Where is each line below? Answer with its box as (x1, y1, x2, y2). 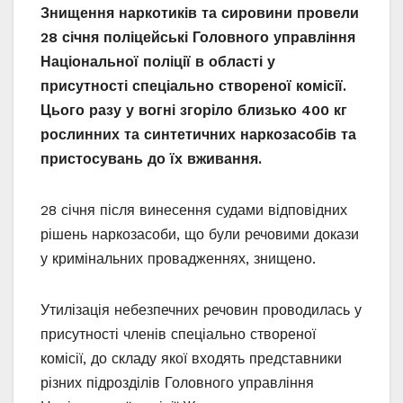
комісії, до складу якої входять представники (40, 350, 342, 368)
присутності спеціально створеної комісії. (40, 77, 346, 95)
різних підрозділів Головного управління (40, 374, 314, 392)
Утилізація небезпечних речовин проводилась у (40, 301, 362, 319)
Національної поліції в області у (40, 53, 275, 71)
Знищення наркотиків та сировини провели (40, 4, 359, 22)
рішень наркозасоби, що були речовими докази (40, 226, 359, 244)
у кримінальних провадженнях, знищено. (40, 250, 316, 268)
